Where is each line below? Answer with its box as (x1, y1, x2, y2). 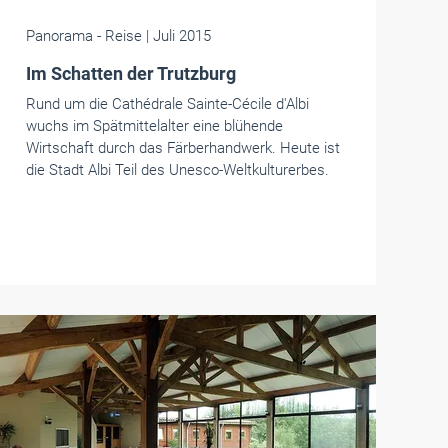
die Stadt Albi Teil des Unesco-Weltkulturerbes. (25, 161, 329, 179)
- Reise (92, 27, 146, 45)
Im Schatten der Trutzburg (25, 63, 236, 84)
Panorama (25, 27, 93, 45)
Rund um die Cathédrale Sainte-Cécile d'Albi (25, 95, 309, 113)
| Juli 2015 (145, 27, 211, 45)
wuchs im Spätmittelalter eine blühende (25, 117, 283, 135)
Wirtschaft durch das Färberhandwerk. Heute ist (25, 139, 340, 157)
